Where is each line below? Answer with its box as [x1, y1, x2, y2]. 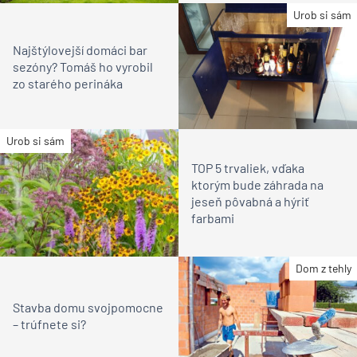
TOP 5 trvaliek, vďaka [191, 159, 304, 175]
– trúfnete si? [13, 316, 86, 332]
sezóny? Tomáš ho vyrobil [13, 58, 153, 74]
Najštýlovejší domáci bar [13, 41, 147, 57]
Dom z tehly [296, 261, 351, 275]
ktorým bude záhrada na [191, 176, 324, 192]
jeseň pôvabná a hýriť [191, 193, 309, 209]
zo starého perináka [13, 75, 123, 91]
